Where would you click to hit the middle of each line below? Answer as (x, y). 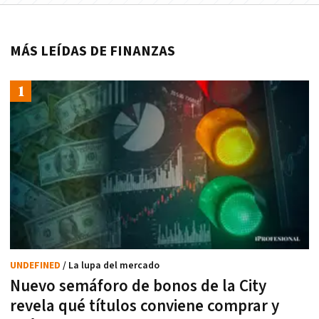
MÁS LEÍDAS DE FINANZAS (93, 51)
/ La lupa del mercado (111, 265)
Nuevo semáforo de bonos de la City (138, 286)
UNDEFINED (36, 265)
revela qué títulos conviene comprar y (145, 306)
